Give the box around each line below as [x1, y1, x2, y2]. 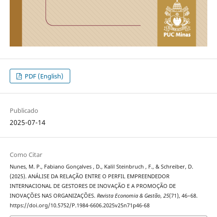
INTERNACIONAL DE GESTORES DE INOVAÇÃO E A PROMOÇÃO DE [9, 183, 176, 190]
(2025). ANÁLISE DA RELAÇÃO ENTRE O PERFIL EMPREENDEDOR [9, 173, 170, 180]
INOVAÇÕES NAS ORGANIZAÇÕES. [9, 192, 97, 200]
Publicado [9, 106, 38, 115]
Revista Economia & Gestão [96, 192, 160, 200]
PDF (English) [23, 72, 64, 81]
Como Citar [9, 150, 42, 159]
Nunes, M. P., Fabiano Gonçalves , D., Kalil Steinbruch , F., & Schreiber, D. [9, 163, 193, 170]
